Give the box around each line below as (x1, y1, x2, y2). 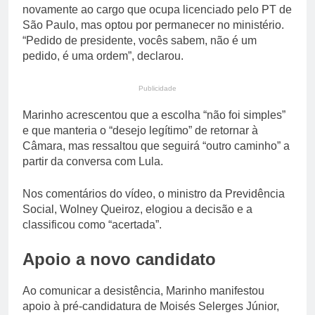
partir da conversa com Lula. (22, 155, 163, 168)
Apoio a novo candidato (22, 250, 216, 269)
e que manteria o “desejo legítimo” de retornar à (22, 124, 258, 137)
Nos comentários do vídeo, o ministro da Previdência (22, 188, 285, 200)
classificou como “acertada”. (22, 219, 162, 231)
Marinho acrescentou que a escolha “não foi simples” (22, 109, 285, 122)
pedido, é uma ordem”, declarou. (22, 50, 184, 63)
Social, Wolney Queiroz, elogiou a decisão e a (22, 203, 252, 216)
